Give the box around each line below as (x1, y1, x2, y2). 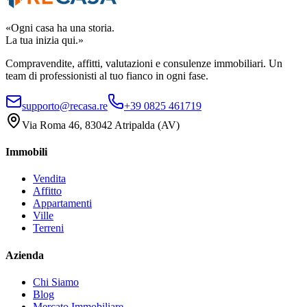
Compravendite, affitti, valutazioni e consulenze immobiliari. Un (5, 57, 282, 69)
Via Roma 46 (22, 119, 79, 131)
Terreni (33, 222, 64, 234)
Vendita (33, 173, 66, 185)
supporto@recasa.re (22, 99, 108, 112)
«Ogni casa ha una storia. (5, 21, 114, 34)
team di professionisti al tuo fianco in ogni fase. (5, 69, 208, 82)
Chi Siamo (33, 276, 79, 288)
